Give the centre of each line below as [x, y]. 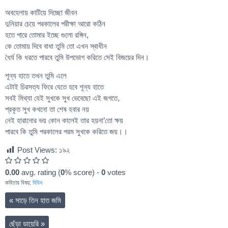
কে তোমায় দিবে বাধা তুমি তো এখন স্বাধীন [56, 46]
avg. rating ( [40, 172]
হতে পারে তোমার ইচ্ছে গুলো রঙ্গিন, [47, 35]
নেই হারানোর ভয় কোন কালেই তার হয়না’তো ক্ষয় [64, 120]
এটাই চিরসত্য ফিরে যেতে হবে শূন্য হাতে [54, 87]
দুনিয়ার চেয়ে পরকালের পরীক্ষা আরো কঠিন [55, 24]
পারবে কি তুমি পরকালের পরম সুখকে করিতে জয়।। [66, 131]
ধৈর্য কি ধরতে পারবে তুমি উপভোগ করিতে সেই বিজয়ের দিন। [77, 58]
